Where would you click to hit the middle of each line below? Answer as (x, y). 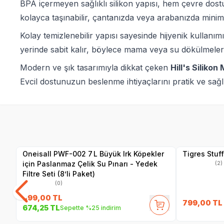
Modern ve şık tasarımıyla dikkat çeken (95, 67)
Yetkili (73, 130)
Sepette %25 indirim (90, 207)
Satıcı (72, 136)
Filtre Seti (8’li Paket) (59, 173)
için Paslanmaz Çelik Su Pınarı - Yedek (90, 163)
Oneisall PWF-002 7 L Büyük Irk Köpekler (93, 153)
